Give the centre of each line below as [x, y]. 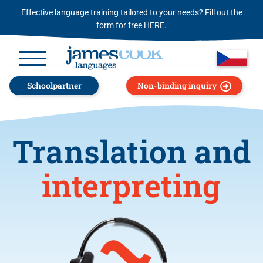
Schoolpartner [54, 85]
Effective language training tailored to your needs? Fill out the [131, 12]
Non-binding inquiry [177, 85]
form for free [120, 25]
